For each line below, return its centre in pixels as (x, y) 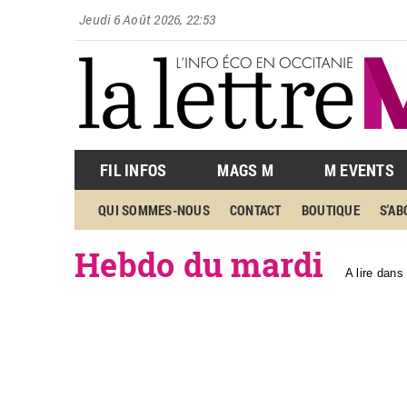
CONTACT (255, 210)
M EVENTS (359, 170)
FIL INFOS (134, 170)
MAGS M (245, 170)
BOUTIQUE (330, 210)
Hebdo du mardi (199, 264)
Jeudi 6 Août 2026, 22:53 (148, 20)
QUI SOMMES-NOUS (154, 210)
